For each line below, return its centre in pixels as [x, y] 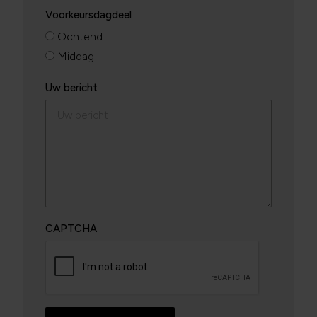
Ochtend [80, 36]
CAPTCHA [71, 229]
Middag [76, 56]
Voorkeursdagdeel [88, 15]
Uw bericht [71, 88]
